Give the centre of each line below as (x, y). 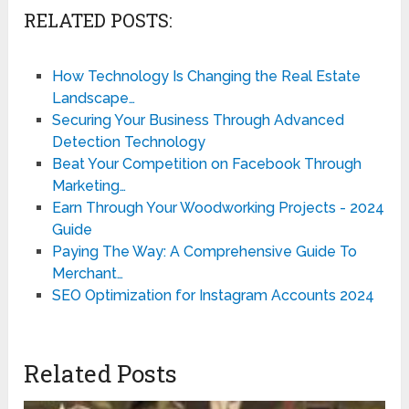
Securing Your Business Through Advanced (198, 121)
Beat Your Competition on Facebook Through (206, 164)
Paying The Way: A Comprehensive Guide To (204, 252)
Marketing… (89, 186)
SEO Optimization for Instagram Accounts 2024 (213, 296)
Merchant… (87, 274)
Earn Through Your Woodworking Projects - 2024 (218, 208)
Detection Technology (128, 142)
